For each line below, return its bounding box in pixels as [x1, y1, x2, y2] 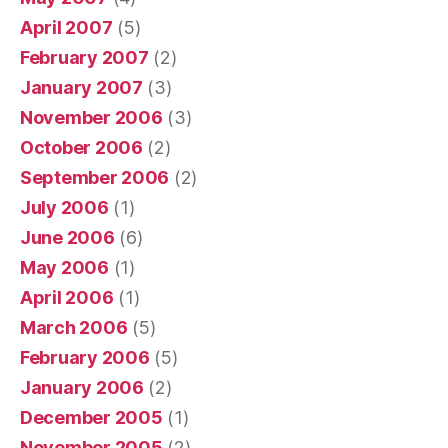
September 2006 [20, 166, 170, 188]
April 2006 [20, 286, 114, 308]
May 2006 [20, 256, 109, 278]
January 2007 [20, 76, 143, 98]
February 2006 [20, 346, 150, 368]
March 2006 [20, 316, 128, 338]
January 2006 [20, 376, 144, 398]
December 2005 [20, 406, 163, 428]
